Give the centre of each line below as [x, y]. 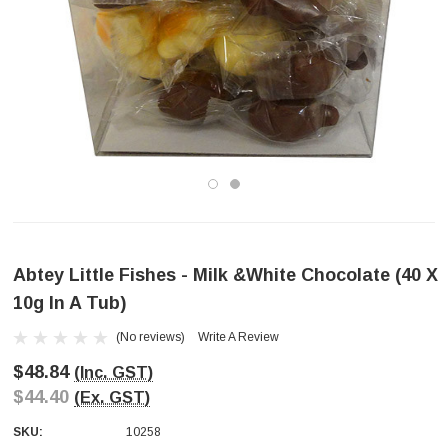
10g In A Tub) [69, 303]
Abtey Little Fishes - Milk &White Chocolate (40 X [225, 275]
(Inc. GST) [113, 372]
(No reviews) [150, 336]
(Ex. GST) [112, 397]
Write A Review [238, 337]
